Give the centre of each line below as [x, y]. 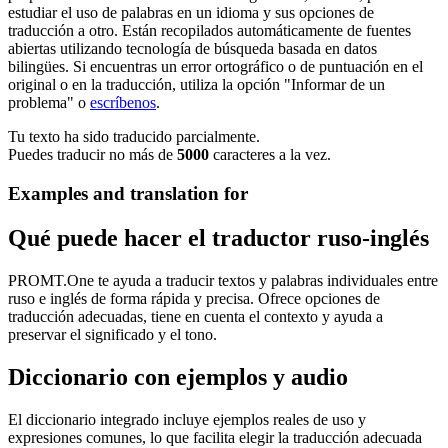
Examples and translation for [128, 194]
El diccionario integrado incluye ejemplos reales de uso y [187, 419]
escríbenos [123, 103]
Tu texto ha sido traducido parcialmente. [134, 137]
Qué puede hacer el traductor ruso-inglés [218, 237]
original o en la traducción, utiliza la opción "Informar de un [196, 85]
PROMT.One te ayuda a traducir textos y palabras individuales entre [223, 280]
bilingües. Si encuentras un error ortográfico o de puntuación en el [215, 67]
